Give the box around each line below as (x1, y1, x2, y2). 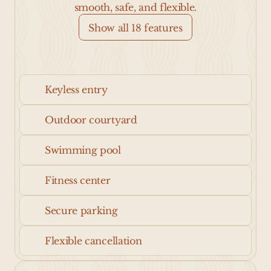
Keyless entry (45, 83, 108, 96)
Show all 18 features (88, 22, 183, 34)
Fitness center (45, 174, 111, 186)
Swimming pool (45, 144, 121, 156)
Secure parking (45, 204, 118, 217)
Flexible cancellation (45, 235, 142, 247)
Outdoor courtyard (45, 114, 137, 126)
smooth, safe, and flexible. (74, 1, 197, 13)
